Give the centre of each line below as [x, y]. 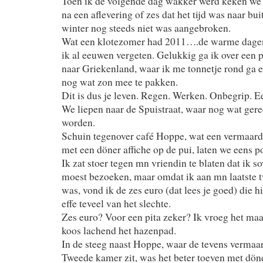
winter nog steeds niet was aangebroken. [146, 28]
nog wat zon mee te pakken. [120, 82]
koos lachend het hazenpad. [119, 230]
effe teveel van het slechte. [116, 203]
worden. [78, 122]
